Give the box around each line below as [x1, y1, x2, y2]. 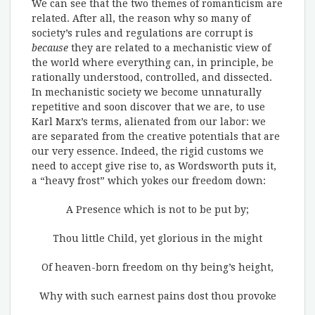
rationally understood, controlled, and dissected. [32, 72, 272, 83]
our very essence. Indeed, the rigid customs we [32, 146, 264, 157]
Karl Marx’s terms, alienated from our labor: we [32, 116, 266, 127]
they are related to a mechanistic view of [68, 42, 271, 53]
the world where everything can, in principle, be [32, 57, 274, 68]
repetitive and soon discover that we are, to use [32, 101, 265, 112]
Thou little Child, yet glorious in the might [53, 233, 262, 244]
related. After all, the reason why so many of [32, 13, 250, 24]
